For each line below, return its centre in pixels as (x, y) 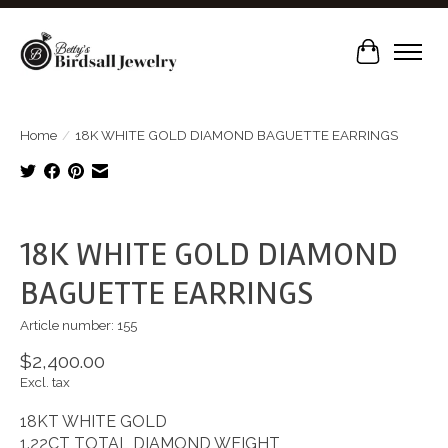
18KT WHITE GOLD (93, 422)
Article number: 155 (78, 325)
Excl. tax (45, 382)
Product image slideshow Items (202, 225)
